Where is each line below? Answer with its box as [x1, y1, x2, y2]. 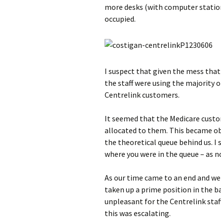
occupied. [105, 14, 136, 24]
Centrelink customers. [105, 90, 180, 100]
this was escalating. [105, 208, 171, 218]
